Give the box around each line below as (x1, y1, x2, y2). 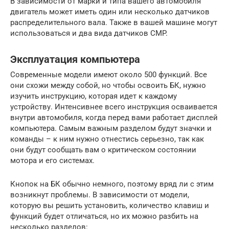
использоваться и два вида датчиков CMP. (10, 29, 170, 38)
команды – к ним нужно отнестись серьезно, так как (10, 134, 204, 144)
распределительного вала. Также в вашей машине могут (10, 18, 217, 28)
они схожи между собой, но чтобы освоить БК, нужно (10, 81, 206, 90)
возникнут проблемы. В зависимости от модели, (10, 190, 189, 200)
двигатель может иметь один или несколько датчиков (10, 7, 210, 17)
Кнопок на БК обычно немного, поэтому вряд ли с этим (10, 179, 214, 189)
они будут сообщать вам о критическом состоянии (10, 145, 196, 155)
